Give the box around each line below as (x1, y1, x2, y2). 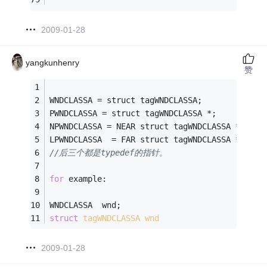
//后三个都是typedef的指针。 (49, 147, 168, 157)
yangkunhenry (26, 57, 80, 67)
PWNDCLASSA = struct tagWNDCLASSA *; (49, 108, 222, 118)
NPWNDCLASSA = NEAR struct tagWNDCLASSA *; (49, 121, 246, 131)
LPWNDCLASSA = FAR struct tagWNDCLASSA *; (49, 134, 246, 144)
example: (64, 173, 107, 184)
